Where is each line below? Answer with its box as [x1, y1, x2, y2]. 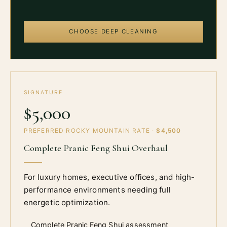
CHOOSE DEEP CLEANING [69, 28, 158, 35]
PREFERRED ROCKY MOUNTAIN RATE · [23, 127, 157, 135]
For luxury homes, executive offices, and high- [23, 172, 195, 182]
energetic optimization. [23, 198, 110, 208]
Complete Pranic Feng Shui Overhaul [23, 142, 168, 154]
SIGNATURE [23, 89, 63, 96]
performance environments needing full [23, 185, 171, 195]
